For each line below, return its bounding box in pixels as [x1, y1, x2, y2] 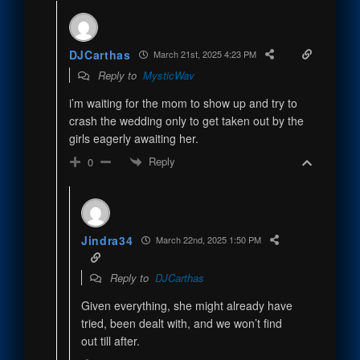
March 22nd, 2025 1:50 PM [153, 233, 261, 247]
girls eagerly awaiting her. [68, 129, 198, 146]
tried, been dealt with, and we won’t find [80, 314, 282, 331]
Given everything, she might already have [80, 297, 292, 313]
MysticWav [142, 67, 194, 83]
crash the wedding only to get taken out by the [68, 112, 304, 129]
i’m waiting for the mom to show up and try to [68, 94, 297, 111]
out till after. [80, 332, 140, 349]
